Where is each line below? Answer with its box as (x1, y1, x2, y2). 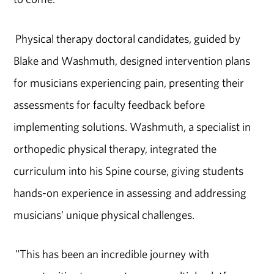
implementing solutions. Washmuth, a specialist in (13, 119, 251, 134)
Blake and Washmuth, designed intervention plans (13, 53, 251, 68)
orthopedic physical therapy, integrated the (13, 141, 217, 156)
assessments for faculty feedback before (13, 97, 206, 112)
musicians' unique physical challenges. (13, 207, 195, 222)
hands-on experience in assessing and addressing (13, 185, 247, 200)
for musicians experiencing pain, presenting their (13, 75, 245, 90)
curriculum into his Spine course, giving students (13, 163, 244, 178)
